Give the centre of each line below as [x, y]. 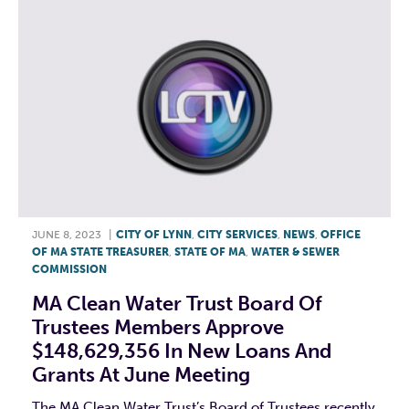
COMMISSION [69, 270]
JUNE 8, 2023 [67, 235]
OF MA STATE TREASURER [100, 252]
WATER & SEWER [295, 252]
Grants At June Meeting [141, 375]
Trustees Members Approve [158, 328]
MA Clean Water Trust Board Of [177, 304]
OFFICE [341, 235]
